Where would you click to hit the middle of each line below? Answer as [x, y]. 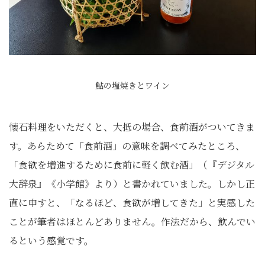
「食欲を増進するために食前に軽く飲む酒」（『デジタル [132, 165]
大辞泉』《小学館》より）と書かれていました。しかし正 [132, 184]
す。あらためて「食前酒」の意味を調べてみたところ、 [127, 146]
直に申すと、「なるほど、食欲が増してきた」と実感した [132, 203]
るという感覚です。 [51, 240]
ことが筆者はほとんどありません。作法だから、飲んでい [132, 222]
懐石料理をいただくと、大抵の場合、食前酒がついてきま [132, 127]
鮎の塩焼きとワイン [132, 85]
